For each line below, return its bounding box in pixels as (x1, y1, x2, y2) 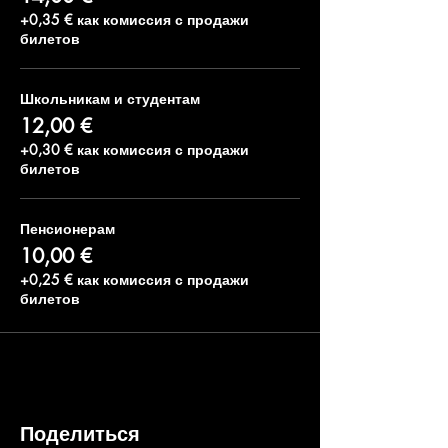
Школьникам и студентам (20, 89, 200, 108)
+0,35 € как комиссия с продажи (20, 10, 249, 29)
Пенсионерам (20, 219, 115, 238)
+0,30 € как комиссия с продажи (20, 140, 249, 159)
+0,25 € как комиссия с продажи (20, 270, 249, 289)
